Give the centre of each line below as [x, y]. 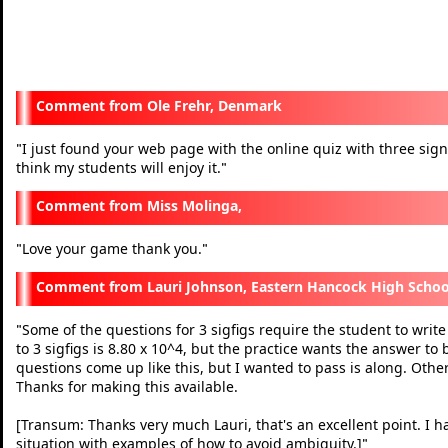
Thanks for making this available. [127, 386]
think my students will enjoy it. [118, 167]
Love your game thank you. [112, 248]
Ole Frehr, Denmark [214, 105]
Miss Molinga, [194, 205]
